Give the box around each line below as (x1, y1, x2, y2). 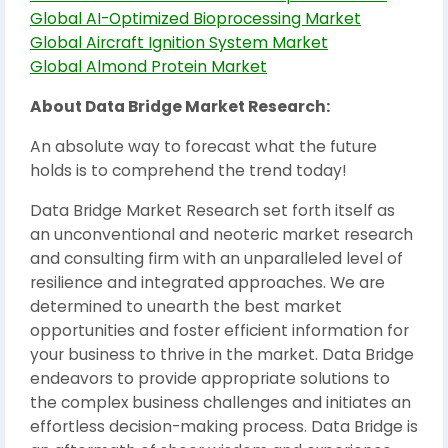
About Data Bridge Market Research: (30, 96, 330, 117)
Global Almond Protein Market (30, 56, 267, 77)
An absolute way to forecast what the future (30, 136, 377, 157)
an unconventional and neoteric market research (30, 224, 413, 245)
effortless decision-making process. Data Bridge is (30, 416, 418, 437)
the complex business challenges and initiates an (30, 392, 411, 413)
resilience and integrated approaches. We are (30, 272, 385, 293)
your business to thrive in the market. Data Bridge (30, 344, 414, 365)
